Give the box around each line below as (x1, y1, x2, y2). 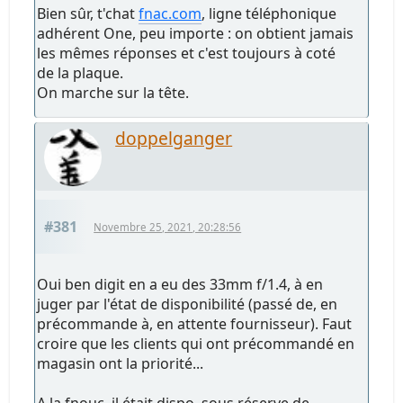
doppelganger (115, 125, 233, 150)
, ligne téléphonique (201, 3, 337, 23)
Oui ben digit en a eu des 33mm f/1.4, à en (37, 273, 324, 294)
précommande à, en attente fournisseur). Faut (37, 313, 353, 334)
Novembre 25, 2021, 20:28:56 (94, 219, 242, 234)
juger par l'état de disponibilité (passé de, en (37, 293, 338, 314)
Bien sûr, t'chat (37, 3, 139, 23)
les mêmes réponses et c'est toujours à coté (37, 42, 336, 63)
